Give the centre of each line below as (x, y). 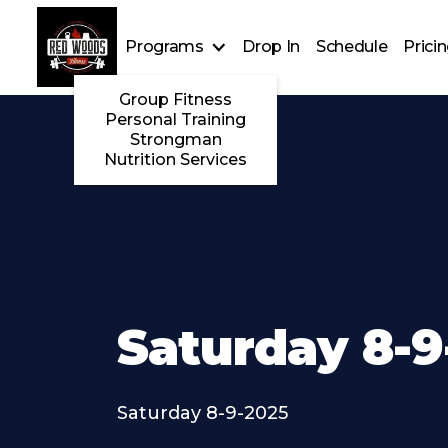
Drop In (271, 47)
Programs (164, 47)
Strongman (175, 140)
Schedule (351, 47)
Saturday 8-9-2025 (202, 413)
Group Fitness (176, 100)
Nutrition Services (176, 160)
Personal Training (176, 120)
